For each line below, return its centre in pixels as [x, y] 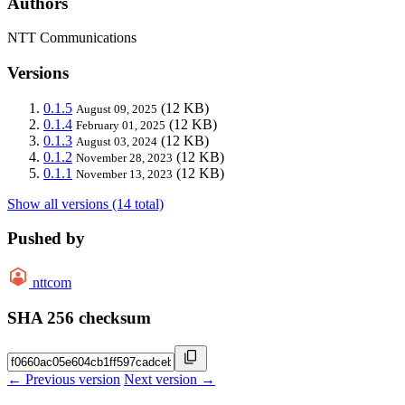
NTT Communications [72, 38]
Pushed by [46, 239]
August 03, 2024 [117, 141]
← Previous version [64, 379]
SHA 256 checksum [79, 317]
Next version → [170, 379]
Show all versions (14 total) [85, 203]
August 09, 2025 [117, 108]
